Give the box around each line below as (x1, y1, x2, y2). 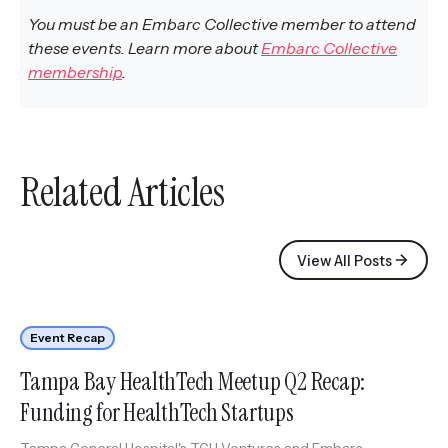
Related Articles (20, 166, 225, 219)
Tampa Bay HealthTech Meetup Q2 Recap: (20, 366, 366, 398)
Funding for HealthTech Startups (20, 397, 294, 429)
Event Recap (30, 330, 105, 346)
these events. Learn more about (28, 38, 261, 59)
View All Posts (297, 250, 392, 271)
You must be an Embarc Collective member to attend (28, 14, 416, 35)
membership (28, 62, 122, 83)
